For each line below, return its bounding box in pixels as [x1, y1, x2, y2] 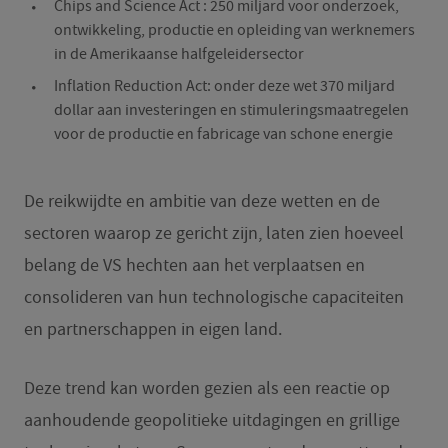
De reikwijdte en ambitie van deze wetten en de [23, 189, 380, 213]
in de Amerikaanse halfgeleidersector [53, 43, 304, 64]
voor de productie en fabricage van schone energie [53, 123, 393, 144]
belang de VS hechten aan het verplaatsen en [23, 253, 365, 277]
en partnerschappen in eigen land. [23, 317, 282, 341]
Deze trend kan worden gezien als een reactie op [23, 376, 390, 400]
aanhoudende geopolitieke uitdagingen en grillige [23, 408, 400, 432]
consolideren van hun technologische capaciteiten [23, 285, 404, 309]
